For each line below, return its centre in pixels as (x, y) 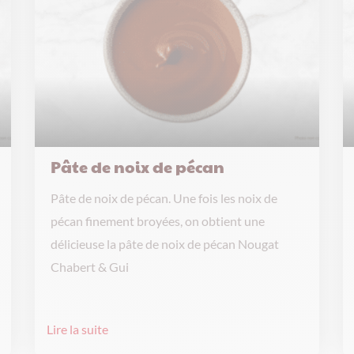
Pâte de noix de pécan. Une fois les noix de (164, 198)
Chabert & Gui (90, 267)
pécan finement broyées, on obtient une (158, 221)
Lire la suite (77, 329)
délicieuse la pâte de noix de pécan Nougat (165, 244)
